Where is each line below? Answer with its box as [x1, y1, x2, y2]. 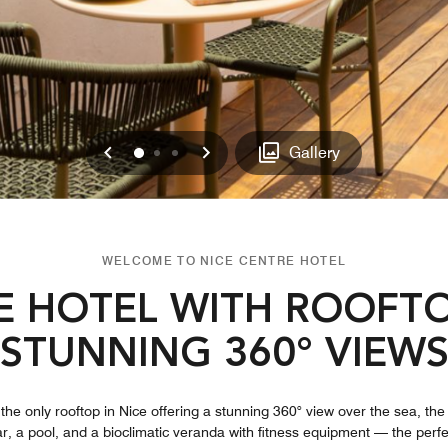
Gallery [289, 142, 341, 162]
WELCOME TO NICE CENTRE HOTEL [101, 252, 347, 268]
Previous [106, 136, 200, 166]
